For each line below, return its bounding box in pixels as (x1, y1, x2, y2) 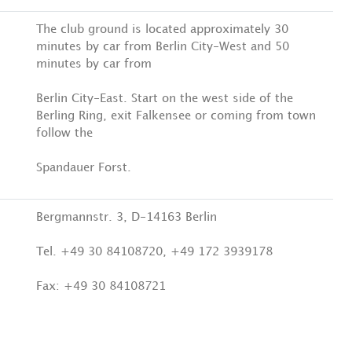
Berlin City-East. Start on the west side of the (36, 93, 293, 104)
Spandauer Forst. (36, 163, 131, 174)
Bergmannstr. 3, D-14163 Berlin (36, 212, 217, 223)
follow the (36, 128, 93, 139)
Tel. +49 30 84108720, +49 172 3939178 (36, 247, 273, 258)
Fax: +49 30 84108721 (36, 281, 166, 292)
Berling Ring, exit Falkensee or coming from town (36, 111, 316, 122)
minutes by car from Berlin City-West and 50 (36, 42, 289, 53)
